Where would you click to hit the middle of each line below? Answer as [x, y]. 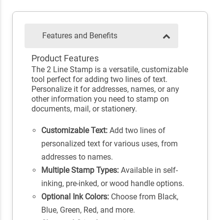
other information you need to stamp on [100, 99]
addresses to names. [77, 157]
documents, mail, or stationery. [84, 109]
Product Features [65, 58]
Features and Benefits [80, 36]
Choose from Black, [143, 197]
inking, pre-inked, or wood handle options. [112, 184]
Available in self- [148, 170]
